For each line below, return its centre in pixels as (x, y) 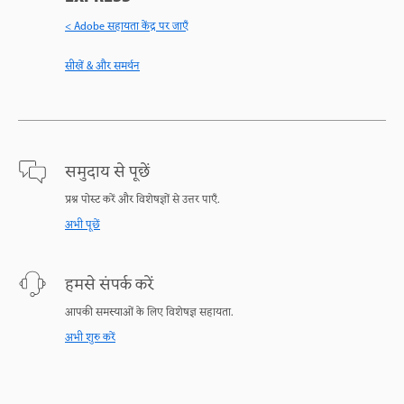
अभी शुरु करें (90, 338)
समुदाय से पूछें (107, 172)
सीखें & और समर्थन (102, 66)
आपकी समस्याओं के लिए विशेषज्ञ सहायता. (149, 312)
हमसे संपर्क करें (109, 285)
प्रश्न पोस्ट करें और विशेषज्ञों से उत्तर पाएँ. (142, 200)
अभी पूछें (83, 225)
